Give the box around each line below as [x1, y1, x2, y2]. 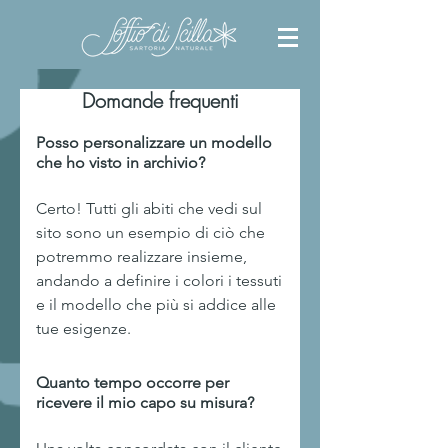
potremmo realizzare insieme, [36, 247, 247, 266]
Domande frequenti [81, 87, 239, 114]
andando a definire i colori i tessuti [36, 271, 282, 290]
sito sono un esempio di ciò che [36, 223, 265, 242]
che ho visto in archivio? [36, 153, 205, 172]
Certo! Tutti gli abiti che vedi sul [36, 199, 262, 218]
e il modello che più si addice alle [36, 295, 276, 314]
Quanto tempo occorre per [36, 373, 229, 392]
